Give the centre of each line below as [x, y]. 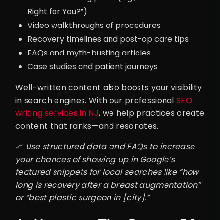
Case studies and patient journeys [93, 67]
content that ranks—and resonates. [87, 126]
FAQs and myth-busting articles [89, 53]
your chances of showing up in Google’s [95, 160]
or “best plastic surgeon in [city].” [82, 198]
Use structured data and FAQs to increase [110, 147]
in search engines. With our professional [96, 101]
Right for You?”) [57, 12]
